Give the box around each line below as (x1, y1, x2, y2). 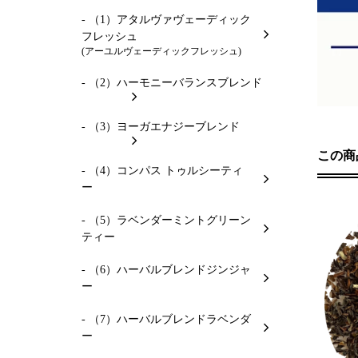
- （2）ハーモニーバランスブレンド (82, 76, 262, 89)
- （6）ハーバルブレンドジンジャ (82, 263, 251, 276)
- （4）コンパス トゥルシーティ (82, 164, 243, 177)
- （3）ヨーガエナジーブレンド (82, 120, 240, 133)
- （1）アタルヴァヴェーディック (82, 13, 251, 26)
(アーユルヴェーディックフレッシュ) (82, 45, 241, 57)
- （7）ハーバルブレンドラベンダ (82, 312, 251, 325)
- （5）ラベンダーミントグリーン (82, 213, 251, 226)
